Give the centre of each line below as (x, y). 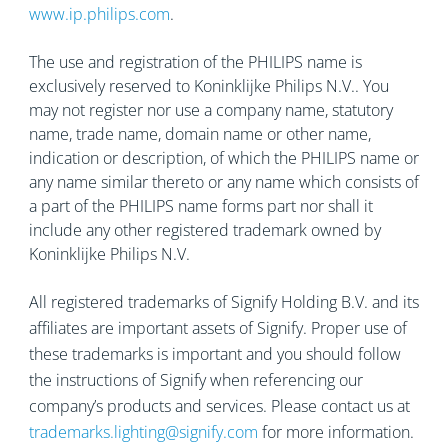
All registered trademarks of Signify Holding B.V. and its (223, 302)
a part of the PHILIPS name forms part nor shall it (200, 206)
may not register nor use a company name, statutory (210, 110)
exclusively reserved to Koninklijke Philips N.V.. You (208, 86)
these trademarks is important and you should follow (214, 354)
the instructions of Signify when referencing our (195, 380)
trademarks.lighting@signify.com (143, 432)
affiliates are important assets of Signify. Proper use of (217, 328)
